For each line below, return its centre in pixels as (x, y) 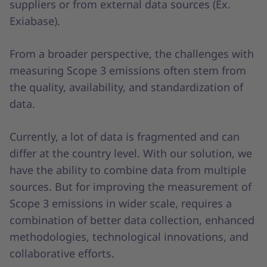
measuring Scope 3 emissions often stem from (128, 70)
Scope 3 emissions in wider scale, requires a (121, 203)
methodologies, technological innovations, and (129, 236)
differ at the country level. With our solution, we (131, 153)
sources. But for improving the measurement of (131, 186)
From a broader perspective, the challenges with (132, 53)
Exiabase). (35, 21)
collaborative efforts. (62, 253)
